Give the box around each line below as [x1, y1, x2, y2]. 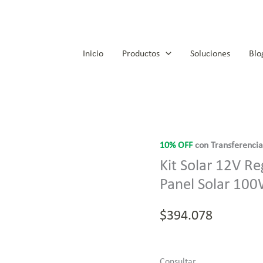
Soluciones [190, 49, 230, 59]
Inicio [83, 49, 104, 59]
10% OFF [160, 141, 193, 150]
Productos [122, 49, 160, 59]
